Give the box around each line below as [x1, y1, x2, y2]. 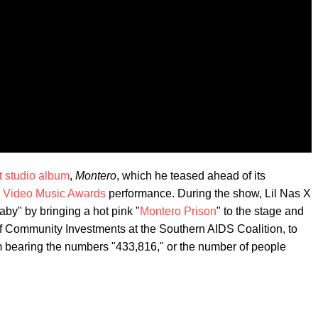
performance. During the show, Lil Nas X [106, 187, 311, 199]
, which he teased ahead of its [116, 169, 265, 182]
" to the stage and [216, 204, 304, 217]
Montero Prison [140, 204, 216, 217]
